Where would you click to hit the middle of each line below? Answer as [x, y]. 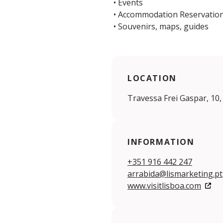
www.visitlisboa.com [164, 186]
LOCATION [152, 78]
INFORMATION [161, 142]
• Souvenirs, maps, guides [160, 27]
